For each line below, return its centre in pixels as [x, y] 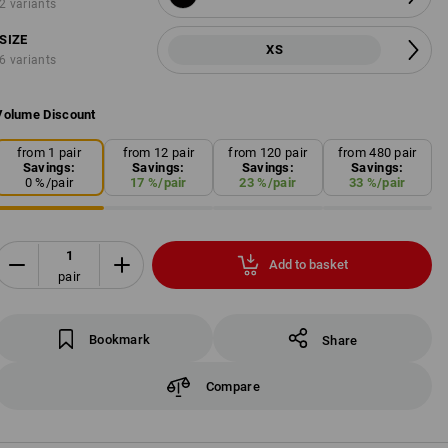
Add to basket [308, 265]
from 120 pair [268, 152]
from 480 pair [377, 152]
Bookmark [119, 339]
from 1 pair [49, 152]
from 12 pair [158, 152]
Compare [232, 386]
